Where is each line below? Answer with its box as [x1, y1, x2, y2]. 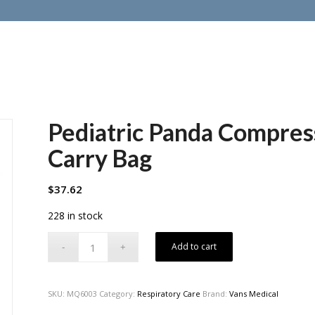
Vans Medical [229, 288, 279, 300]
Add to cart [172, 240, 217, 253]
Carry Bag [48, 143, 153, 172]
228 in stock [48, 208, 103, 222]
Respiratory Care [137, 288, 201, 300]
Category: [99, 288, 138, 300]
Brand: [202, 288, 230, 300]
